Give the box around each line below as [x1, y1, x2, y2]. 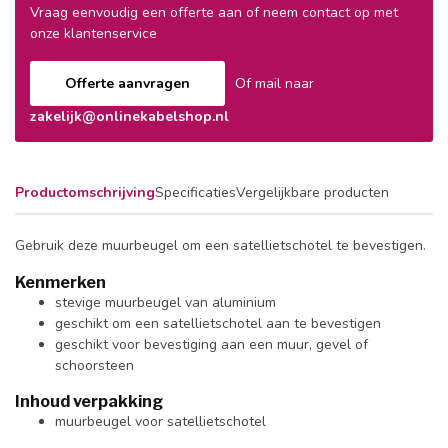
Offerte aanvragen [65, 73, 190, 93]
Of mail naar [235, 73, 314, 93]
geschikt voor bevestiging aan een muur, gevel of [55, 334, 368, 354]
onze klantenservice [30, 24, 157, 43]
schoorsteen [55, 355, 134, 375]
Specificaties [155, 182, 236, 202]
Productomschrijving [15, 182, 155, 202]
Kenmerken [15, 272, 106, 292]
